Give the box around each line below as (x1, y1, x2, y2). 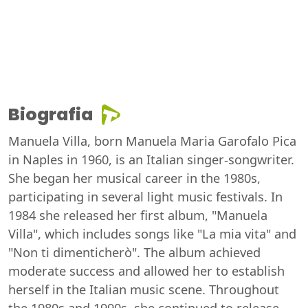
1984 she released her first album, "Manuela (8, 206, 267, 223)
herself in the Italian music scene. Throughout (8, 280, 279, 298)
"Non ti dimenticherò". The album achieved (8, 243, 261, 261)
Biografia (8, 102, 93, 126)
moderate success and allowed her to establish (8, 262, 285, 279)
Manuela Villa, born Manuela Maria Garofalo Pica (8, 132, 296, 149)
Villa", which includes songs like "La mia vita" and (8, 225, 296, 242)
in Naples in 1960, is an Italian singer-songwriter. (8, 151, 294, 168)
